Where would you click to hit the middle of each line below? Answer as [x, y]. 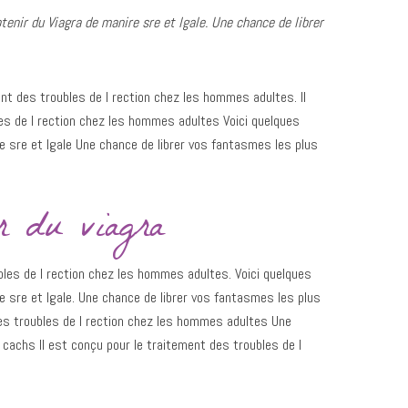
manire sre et [140, 22]
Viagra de [74, 22]
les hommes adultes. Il [245, 97]
